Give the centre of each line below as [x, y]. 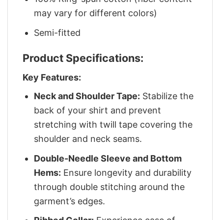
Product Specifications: [83, 58]
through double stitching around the [110, 187]
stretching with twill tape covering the [113, 124]
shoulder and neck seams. [88, 138]
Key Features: [52, 77]
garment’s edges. [70, 201]
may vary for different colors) [96, 13]
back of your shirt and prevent [98, 110]
